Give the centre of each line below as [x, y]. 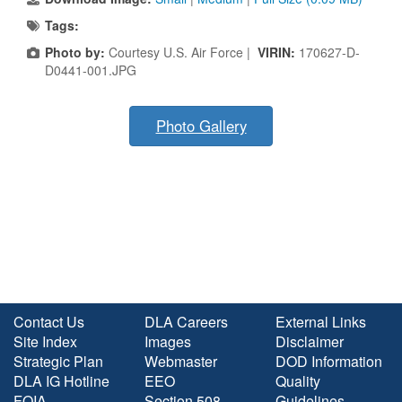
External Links [321, 322]
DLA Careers [186, 322]
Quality [298, 381]
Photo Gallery [201, 126]
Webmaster [181, 362]
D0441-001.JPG [91, 70]
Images [168, 342]
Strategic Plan [58, 362]
